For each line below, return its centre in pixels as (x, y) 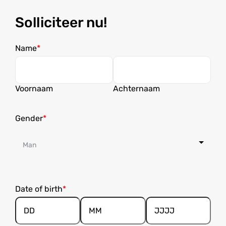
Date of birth (39, 189)
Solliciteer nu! (61, 22)
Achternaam (136, 89)
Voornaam (34, 89)
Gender (29, 118)
